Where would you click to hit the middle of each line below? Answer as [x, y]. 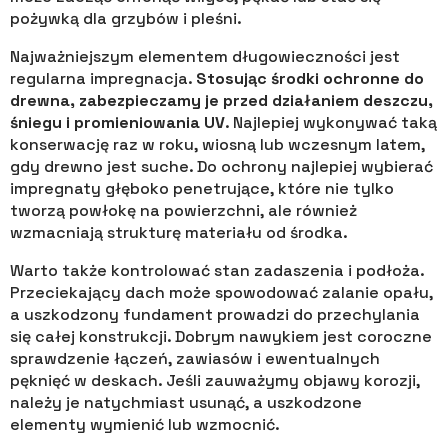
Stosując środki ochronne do [310, 79]
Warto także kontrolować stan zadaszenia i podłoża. [217, 271]
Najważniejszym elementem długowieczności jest [205, 57]
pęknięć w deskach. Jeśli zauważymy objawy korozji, [215, 381]
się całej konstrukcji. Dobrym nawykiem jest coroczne [221, 337]
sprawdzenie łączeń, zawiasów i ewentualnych [195, 359]
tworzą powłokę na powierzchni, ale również [183, 211]
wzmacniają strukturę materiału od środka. [179, 233]
